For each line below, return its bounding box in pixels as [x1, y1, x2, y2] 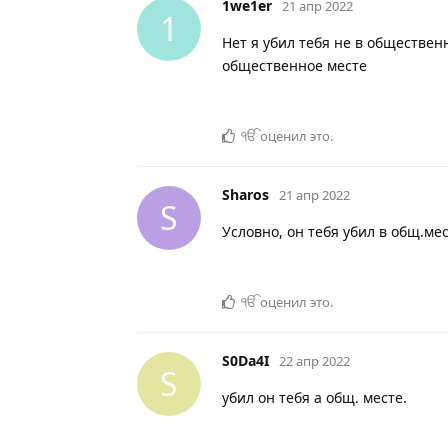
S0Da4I [222, 350, 269, 370]
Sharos [222, 184, 269, 204]
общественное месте [222, 55, 367, 75]
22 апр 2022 [279, 351, 350, 370]
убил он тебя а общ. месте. [222, 387, 407, 407]
